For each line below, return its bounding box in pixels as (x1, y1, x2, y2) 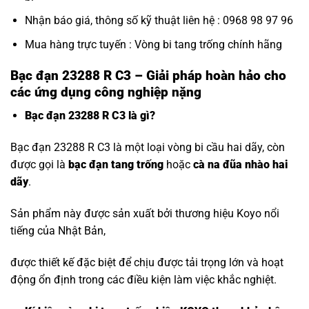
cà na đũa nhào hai (193, 158, 288, 172)
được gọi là (10, 158, 68, 172)
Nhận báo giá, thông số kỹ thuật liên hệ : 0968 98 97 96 (24, 14, 293, 28)
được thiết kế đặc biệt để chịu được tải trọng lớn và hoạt (10, 255, 283, 269)
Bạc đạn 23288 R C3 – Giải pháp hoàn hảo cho (10, 67, 286, 83)
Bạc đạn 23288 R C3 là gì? (24, 109, 155, 123)
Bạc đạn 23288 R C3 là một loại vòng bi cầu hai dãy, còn (10, 141, 285, 154)
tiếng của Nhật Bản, (10, 224, 106, 238)
